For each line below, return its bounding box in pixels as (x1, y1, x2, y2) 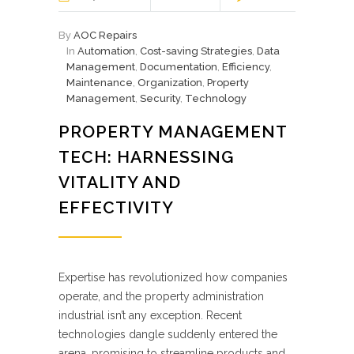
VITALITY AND (58, 172, 181, 192)
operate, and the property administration (58, 290, 264, 303)
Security (140, 92, 180, 104)
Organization (137, 77, 202, 88)
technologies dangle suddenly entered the (58, 328, 277, 341)
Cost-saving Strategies (140, 45, 252, 57)
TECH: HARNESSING (58, 147, 234, 167)
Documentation (140, 61, 217, 73)
